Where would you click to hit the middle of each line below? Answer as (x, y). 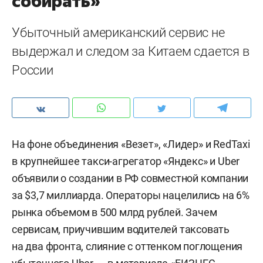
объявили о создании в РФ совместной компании (130, 178)
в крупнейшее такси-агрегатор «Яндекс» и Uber (126, 161)
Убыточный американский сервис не (118, 33)
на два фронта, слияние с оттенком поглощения (127, 246)
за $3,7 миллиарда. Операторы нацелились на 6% (131, 195)
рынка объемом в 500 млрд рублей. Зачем (114, 212)
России (33, 70)
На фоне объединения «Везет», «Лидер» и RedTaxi (131, 144)
